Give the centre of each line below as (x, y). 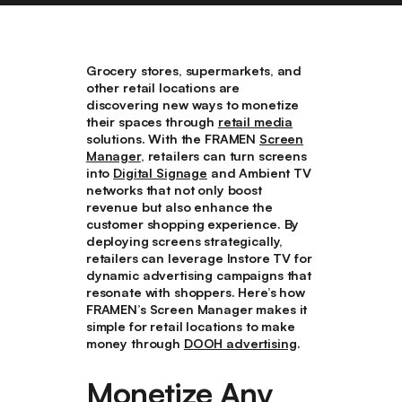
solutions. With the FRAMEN (172, 138)
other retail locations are (163, 87)
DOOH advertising (240, 343)
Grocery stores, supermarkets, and (194, 70)
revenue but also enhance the (179, 206)
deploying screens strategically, (184, 240)
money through (135, 343)
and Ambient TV (259, 172)
